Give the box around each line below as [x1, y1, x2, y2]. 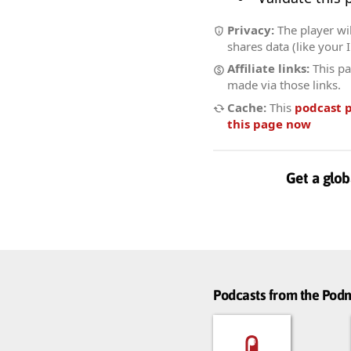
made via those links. [227, 77, 341, 93]
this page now [227, 115, 311, 132]
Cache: [227, 99, 266, 115]
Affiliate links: [227, 60, 309, 77]
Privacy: [227, 21, 274, 38]
